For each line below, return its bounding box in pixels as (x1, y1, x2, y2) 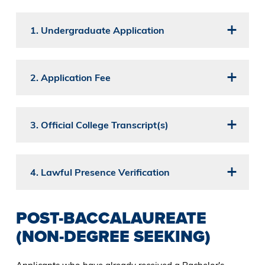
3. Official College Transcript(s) (30, 119, 169, 131)
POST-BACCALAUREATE (15, 206, 206, 231)
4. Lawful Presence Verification (30, 166, 170, 179)
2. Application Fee (30, 72, 111, 84)
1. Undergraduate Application (30, 24, 164, 37)
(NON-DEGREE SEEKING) (15, 224, 211, 249)
